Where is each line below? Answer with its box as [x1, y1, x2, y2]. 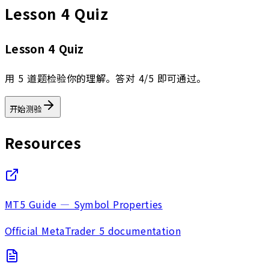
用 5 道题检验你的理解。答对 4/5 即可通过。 [5, 70, 207, 85]
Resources [5, 131, 82, 153]
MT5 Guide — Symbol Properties [5, 196, 163, 211]
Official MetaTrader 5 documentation [5, 223, 181, 238]
